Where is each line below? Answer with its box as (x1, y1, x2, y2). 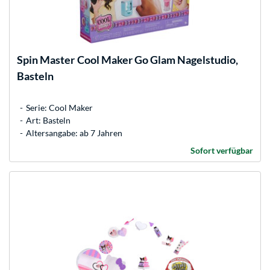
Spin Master (17, 52, 75, 66)
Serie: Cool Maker (26, 102, 93, 113)
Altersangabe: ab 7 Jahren (26, 127, 122, 138)
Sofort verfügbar (190, 145, 253, 155)
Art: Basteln (26, 115, 71, 125)
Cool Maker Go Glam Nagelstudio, (77, 52, 238, 66)
